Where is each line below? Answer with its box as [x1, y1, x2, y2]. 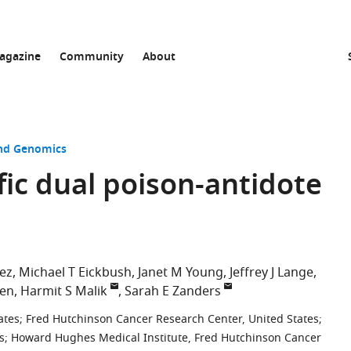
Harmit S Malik [20, 282, 107, 301]
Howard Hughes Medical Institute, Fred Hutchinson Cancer [11, 330, 321, 346]
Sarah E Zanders [125, 282, 221, 301]
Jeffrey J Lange [230, 263, 313, 282]
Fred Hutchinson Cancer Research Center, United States [26, 311, 319, 327]
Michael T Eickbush [19, 263, 132, 282]
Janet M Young [138, 263, 223, 282]
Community [60, 49, 124, 67]
